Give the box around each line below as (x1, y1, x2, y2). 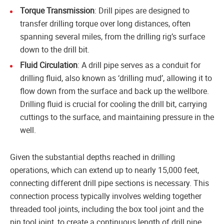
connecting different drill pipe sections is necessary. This (10, 177, 209, 188)
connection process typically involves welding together (10, 190, 201, 201)
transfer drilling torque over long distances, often (20, 17, 190, 29)
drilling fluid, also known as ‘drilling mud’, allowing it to (20, 72, 212, 83)
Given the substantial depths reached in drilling (10, 151, 175, 162)
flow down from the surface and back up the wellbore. (20, 85, 209, 96)
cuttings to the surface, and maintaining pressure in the (20, 111, 214, 122)
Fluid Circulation (20, 59, 77, 70)
